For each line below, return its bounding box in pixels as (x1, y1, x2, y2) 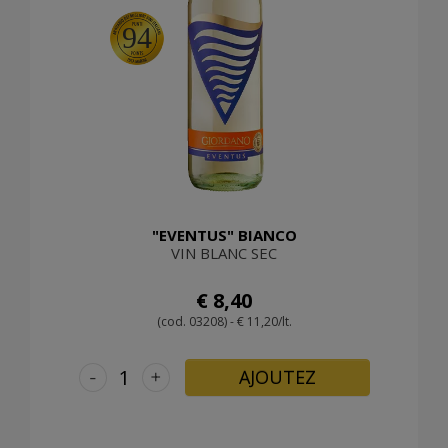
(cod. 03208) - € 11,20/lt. (156, 313, 292, 331)
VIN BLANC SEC (171, 243, 277, 264)
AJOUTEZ (238, 365, 316, 390)
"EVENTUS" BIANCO (151, 225, 297, 246)
